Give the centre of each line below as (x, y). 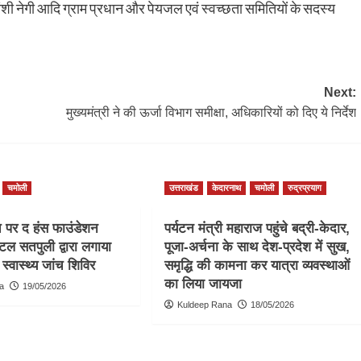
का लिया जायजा (203, 284)
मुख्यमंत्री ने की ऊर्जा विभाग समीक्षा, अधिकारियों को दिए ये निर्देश (211, 112)
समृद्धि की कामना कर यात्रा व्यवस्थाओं (257, 265)
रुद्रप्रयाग (304, 187)
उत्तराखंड (183, 187)
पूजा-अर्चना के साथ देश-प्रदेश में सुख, (257, 247)
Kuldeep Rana (204, 304)
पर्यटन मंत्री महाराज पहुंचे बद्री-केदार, (257, 228)
